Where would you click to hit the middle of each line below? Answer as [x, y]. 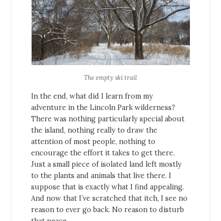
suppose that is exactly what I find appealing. [108, 187]
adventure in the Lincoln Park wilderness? [103, 108]
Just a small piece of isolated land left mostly [107, 165]
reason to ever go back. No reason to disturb [108, 210]
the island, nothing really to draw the [94, 130]
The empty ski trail [110, 78]
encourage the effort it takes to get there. [103, 153]
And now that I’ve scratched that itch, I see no [110, 199]
